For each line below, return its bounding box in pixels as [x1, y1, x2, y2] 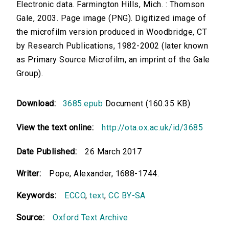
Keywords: [16, 191, 57, 201]
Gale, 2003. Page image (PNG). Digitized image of [16, 13, 207, 24]
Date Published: [16, 147, 77, 157]
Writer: [16, 169, 41, 179]
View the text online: [16, 123, 94, 133]
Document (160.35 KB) [103, 99, 191, 109]
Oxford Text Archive [53, 213, 128, 223]
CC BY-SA [108, 191, 146, 201]
